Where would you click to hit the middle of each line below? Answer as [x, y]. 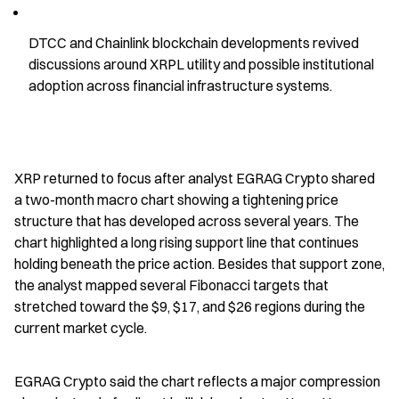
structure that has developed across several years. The [187, 221]
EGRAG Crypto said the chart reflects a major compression [197, 381]
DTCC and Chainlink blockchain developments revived [194, 43]
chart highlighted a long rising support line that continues [187, 242]
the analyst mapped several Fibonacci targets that [171, 285]
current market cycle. [81, 328]
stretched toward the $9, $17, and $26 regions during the [190, 306]
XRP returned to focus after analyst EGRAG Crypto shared [195, 178]
